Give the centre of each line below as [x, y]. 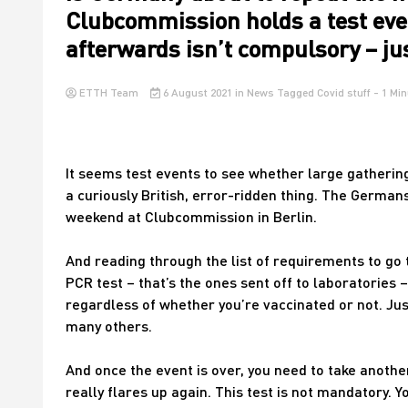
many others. [109, 326]
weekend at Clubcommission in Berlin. [191, 216]
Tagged [296, 92]
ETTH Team [109, 92]
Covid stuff [343, 92]
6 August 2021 [197, 92]
